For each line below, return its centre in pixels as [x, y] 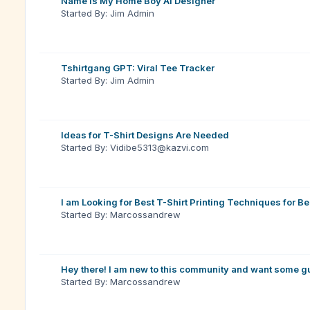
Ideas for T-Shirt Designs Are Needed [145, 135]
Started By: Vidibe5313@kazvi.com [135, 147]
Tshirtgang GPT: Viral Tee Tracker [138, 68]
